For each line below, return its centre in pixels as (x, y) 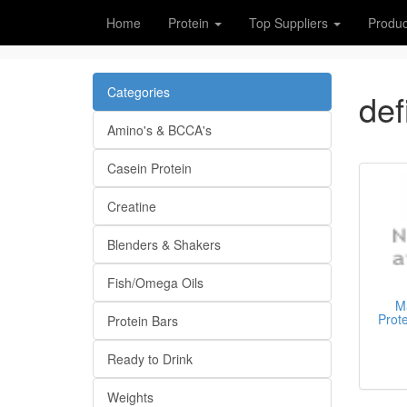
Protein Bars (143, 321)
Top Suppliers (290, 23)
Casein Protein (149, 168)
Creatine (132, 206)
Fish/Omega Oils (155, 283)
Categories (139, 92)
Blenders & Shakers (164, 244)
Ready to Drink (150, 359)
